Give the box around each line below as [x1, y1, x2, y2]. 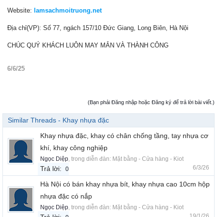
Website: [7, 7, 34, 15]
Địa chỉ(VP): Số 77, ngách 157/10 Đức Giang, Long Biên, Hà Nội [7, 24, 188, 32]
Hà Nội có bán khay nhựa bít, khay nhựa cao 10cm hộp [40, 180, 210, 188]
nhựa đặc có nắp [40, 192, 92, 201]
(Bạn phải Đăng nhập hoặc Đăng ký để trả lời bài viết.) [88, 99, 215, 106]
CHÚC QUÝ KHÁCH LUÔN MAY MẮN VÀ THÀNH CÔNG [7, 42, 169, 49]
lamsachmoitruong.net [34, 7, 102, 15]
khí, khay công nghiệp [40, 144, 108, 152]
